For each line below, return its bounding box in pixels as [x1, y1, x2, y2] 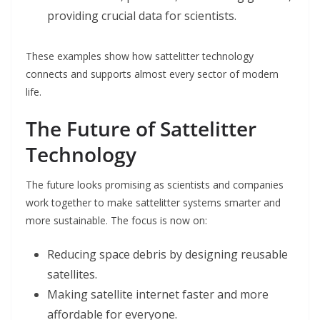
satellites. [47, 266, 97, 283]
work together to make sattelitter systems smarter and [26, 196, 281, 210]
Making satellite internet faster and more [47, 286, 269, 303]
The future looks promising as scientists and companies [26, 178, 284, 192]
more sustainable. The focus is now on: [26, 214, 207, 228]
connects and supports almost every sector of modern [26, 67, 279, 81]
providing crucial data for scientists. [47, 8, 236, 24]
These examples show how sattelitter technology [26, 49, 254, 64]
